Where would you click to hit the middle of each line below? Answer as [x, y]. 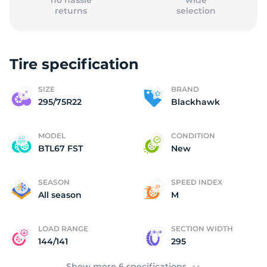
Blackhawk [195, 102]
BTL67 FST [60, 148]
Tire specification [74, 64]
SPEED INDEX [197, 182]
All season [60, 195]
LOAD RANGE [63, 229]
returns [71, 11]
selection [196, 11]
